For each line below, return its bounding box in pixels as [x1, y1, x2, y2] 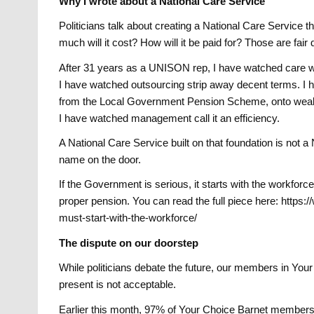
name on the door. [59, 153, 142, 165]
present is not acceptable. [59, 278, 177, 291]
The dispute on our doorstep [59, 236, 199, 249]
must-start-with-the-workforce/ [59, 212, 198, 224]
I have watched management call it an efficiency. [59, 111, 280, 124]
